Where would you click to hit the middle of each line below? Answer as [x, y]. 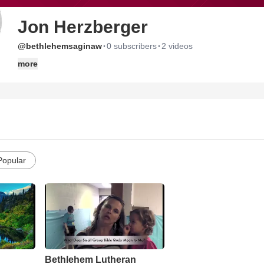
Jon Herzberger [83, 27]
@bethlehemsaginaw [60, 46]
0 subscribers [132, 46]
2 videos [177, 46]
